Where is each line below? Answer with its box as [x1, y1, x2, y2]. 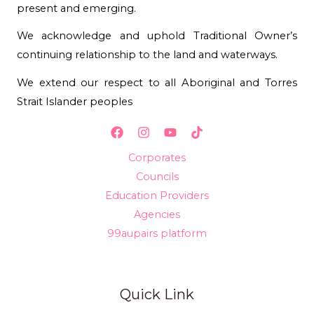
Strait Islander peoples [17, 95, 132, 109]
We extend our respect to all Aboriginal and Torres [17, 76, 297, 90]
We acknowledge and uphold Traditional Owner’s [17, 29, 297, 43]
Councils [135, 170, 179, 184]
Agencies [134, 208, 180, 221]
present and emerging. [17, 1, 136, 15]
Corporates [128, 151, 186, 165]
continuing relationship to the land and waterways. [17, 48, 278, 62]
